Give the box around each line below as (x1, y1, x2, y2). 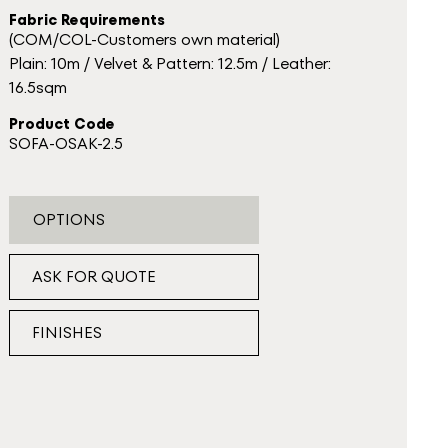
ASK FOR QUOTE (31, 265, 156, 288)
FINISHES (31, 321, 102, 344)
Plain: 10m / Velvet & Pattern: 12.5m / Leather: (8, 52, 331, 75)
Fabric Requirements (8, 10, 165, 30)
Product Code (8, 114, 115, 134)
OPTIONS (32, 208, 105, 231)
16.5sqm (8, 76, 67, 99)
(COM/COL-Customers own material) (8, 28, 280, 51)
